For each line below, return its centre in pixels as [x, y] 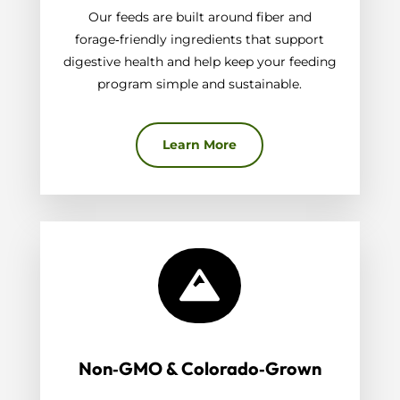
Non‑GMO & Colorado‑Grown [200, 369]
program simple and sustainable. [200, 84]
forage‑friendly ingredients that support [200, 40]
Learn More [200, 145]
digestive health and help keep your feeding [200, 62]
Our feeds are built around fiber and [200, 17]
